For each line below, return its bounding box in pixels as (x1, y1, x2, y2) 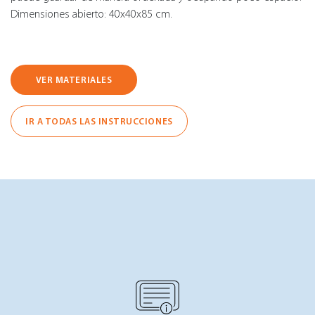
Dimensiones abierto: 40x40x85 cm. (11, 7, 172, 20)
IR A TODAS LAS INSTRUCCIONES (25, 115, 173, 127)
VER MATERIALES (35, 74, 112, 85)
